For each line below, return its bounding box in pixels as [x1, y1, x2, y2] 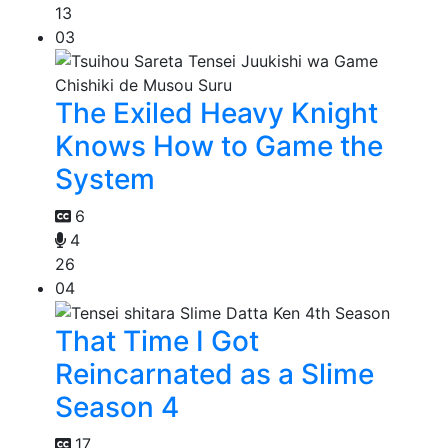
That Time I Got [55, 324, 259, 359]
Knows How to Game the [55, 128, 383, 163]
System [55, 161, 155, 196]
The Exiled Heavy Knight [55, 95, 378, 130]
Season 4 [55, 390, 179, 425]
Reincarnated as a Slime [55, 357, 374, 392]
